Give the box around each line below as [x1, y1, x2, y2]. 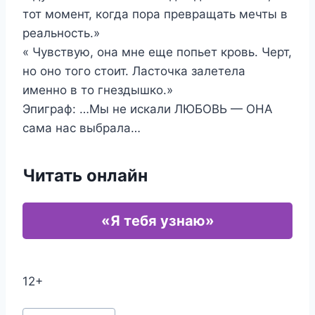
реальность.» [22, 26, 100, 40]
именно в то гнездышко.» [22, 83, 173, 97]
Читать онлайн [22, 165, 148, 186]
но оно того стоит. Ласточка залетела [22, 64, 245, 78]
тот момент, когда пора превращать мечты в [22, 7, 288, 21]
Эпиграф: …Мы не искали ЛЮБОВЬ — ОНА [22, 102, 273, 116]
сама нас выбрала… [22, 121, 141, 135]
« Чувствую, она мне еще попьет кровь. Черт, [22, 45, 292, 59]
